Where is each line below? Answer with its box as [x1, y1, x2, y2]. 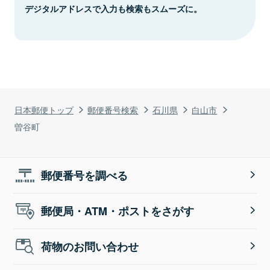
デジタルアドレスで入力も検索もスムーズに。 [25, 2, 202, 14]
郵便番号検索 [87, 102, 139, 116]
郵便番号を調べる [41, 167, 128, 183]
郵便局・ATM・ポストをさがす [41, 202, 195, 219]
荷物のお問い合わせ [41, 238, 139, 254]
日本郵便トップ [14, 102, 74, 116]
